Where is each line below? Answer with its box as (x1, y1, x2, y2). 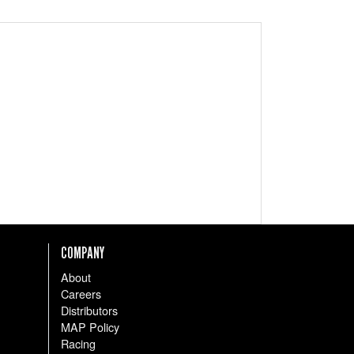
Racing (61, 334, 96, 352)
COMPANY (61, 243, 104, 262)
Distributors (61, 301, 118, 318)
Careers (61, 284, 101, 302)
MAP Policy (61, 318, 119, 335)
